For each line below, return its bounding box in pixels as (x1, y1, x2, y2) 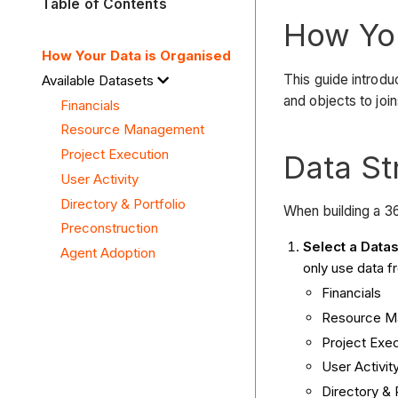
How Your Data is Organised (42, 47, 231, 65)
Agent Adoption (60, 244, 155, 262)
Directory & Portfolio (60, 195, 186, 212)
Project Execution (60, 146, 169, 163)
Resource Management (60, 121, 204, 139)
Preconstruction (60, 219, 158, 237)
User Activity (60, 170, 139, 187)
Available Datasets (42, 71, 157, 89)
